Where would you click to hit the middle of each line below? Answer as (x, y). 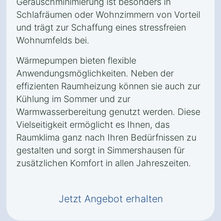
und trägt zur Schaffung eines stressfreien (101, 27)
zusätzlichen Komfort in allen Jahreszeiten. (104, 163)
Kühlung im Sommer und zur (73, 99)
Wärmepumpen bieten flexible (76, 60)
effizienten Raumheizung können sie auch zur (108, 86)
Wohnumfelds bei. (53, 40)
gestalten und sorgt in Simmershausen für (100, 150)
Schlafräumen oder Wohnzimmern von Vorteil (108, 15)
